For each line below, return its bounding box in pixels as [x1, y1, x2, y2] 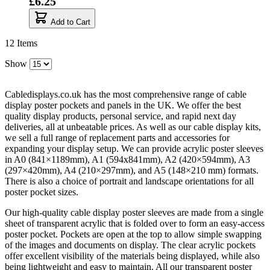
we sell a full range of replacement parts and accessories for [5, 133, 230, 143]
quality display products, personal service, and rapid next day [5, 111, 236, 121]
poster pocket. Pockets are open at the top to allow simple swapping [5, 229, 262, 239]
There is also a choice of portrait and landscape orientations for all [5, 176, 254, 186]
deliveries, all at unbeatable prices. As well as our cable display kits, [5, 122, 261, 132]
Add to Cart [51, 17, 90, 27]
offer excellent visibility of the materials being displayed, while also [5, 251, 260, 261]
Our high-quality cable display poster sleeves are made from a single [5, 207, 263, 218]
